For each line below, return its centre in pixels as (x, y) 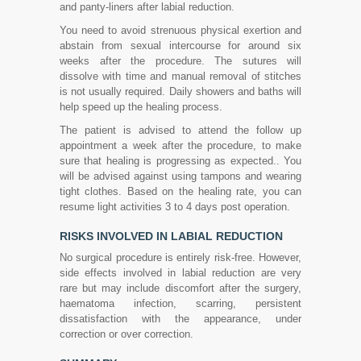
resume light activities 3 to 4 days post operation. (175, 207)
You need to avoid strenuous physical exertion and (180, 30)
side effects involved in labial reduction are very (180, 273)
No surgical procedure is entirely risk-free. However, (180, 257)
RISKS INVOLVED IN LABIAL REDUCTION (171, 236)
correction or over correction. (127, 334)
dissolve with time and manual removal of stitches (180, 76)
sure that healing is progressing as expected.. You (180, 161)
